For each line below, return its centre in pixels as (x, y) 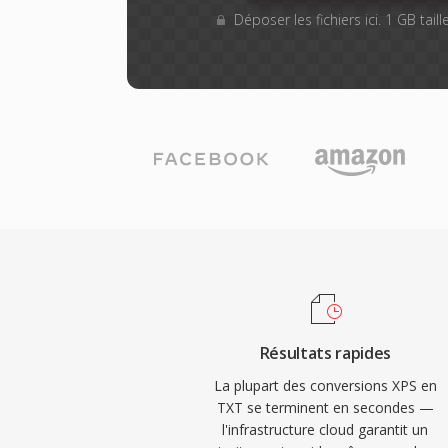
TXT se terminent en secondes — (325, 407)
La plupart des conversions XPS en (325, 385)
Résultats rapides (325, 353)
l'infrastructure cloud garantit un (325, 429)
